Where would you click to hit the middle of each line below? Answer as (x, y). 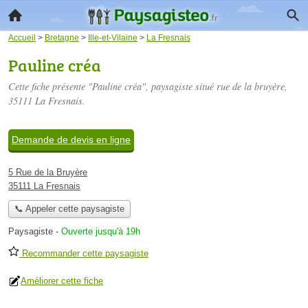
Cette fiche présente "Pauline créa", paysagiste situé (112, 86)
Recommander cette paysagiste (84, 254)
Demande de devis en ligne (71, 140)
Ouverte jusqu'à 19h (101, 232)
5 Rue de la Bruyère (48, 172)
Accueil (22, 37)
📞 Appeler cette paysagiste (69, 209)
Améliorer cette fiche (62, 281)
